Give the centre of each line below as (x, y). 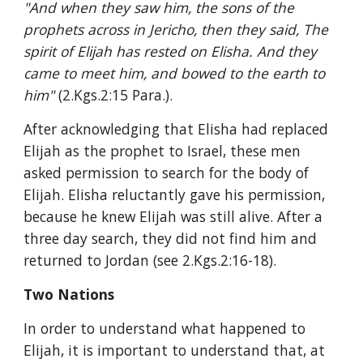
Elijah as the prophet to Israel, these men (162, 151)
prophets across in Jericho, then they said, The (176, 29)
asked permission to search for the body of (167, 173)
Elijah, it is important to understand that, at (175, 350)
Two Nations (69, 294)
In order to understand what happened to (165, 328)
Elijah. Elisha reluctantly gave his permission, (175, 194)
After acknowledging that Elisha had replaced (176, 129)
